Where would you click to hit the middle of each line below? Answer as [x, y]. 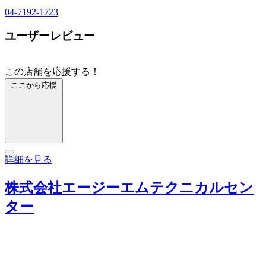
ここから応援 [34, 85]
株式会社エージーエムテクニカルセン [129, 187]
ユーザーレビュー [50, 36]
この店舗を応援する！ [52, 72]
